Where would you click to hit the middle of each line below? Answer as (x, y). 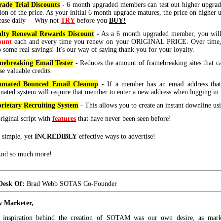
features (64, 119)
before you (92, 20)
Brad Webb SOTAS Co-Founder (71, 184)
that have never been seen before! (124, 119)
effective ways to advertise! (116, 136)
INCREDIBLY (56, 136)
